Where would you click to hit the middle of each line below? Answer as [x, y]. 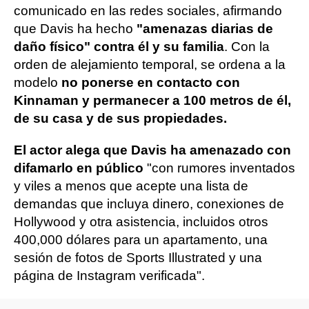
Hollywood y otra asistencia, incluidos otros [141, 222]
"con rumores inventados [219, 168]
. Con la [247, 47]
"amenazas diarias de [203, 29]
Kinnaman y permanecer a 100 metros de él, [152, 100]
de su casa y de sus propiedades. [120, 118]
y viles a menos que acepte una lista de [131, 186]
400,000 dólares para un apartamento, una [141, 240]
